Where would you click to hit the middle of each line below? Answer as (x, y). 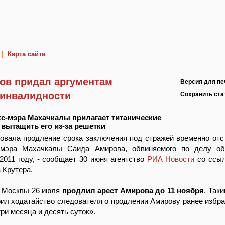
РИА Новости (171, 159)
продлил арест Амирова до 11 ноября (133, 191)
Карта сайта (26, 54)
